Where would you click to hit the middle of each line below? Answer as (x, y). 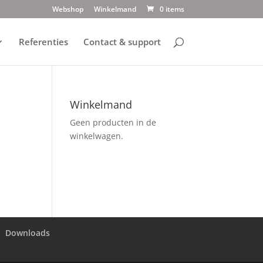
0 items (172, 9)
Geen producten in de (113, 122)
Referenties (43, 42)
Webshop (68, 9)
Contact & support (122, 42)
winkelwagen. (97, 136)
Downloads (28, 233)
